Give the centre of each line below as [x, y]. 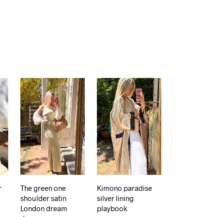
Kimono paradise [125, 188]
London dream [44, 208]
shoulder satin [44, 198]
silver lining [116, 198]
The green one [43, 188]
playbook [112, 208]
